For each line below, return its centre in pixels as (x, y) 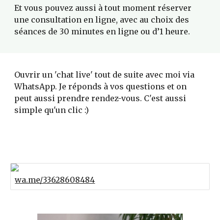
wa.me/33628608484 (55, 180)
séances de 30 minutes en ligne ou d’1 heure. (103, 31)
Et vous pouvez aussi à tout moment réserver (103, 8)
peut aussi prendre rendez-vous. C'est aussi (100, 98)
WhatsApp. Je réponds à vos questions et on (101, 86)
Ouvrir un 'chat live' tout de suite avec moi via (105, 75)
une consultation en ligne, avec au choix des (102, 20)
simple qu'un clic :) (52, 110)
